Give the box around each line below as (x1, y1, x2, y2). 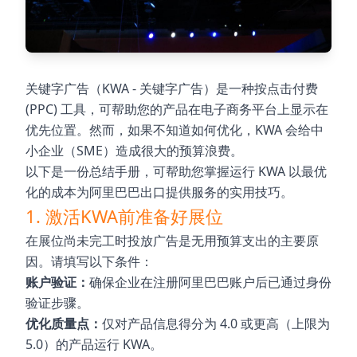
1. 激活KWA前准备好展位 (25, 204, 223, 228)
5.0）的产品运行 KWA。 (25, 335, 163, 353)
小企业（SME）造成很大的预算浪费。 (25, 142, 243, 159)
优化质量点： (25, 315, 102, 332)
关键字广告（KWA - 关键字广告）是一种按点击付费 (25, 80, 318, 97)
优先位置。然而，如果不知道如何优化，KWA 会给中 (25, 121, 324, 139)
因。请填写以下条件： (25, 253, 153, 270)
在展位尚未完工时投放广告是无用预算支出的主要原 (25, 232, 319, 249)
